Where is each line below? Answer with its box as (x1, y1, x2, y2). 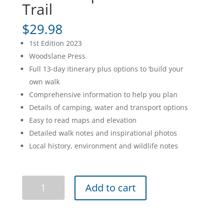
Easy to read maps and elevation (29, 115, 137, 125)
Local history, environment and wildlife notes (29, 141, 178, 150)
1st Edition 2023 (29, 38, 82, 48)
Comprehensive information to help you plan (29, 89, 178, 99)
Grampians (21, 187, 58, 197)
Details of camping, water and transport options (29, 102, 188, 112)
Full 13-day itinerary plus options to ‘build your (29, 64, 184, 74)
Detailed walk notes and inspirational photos (29, 128, 177, 138)
